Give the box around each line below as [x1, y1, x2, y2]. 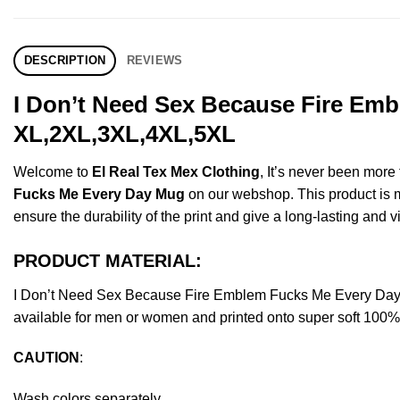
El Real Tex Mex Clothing [92, 163, 260, 179]
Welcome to [13, 163, 92, 179]
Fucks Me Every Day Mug [13, 186, 185, 202]
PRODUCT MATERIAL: [13, 250, 202, 271]
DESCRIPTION [23, 53, 106, 67]
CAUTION [13, 350, 79, 366]
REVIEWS [126, 53, 183, 67]
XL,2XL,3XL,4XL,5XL [13, 121, 236, 146]
